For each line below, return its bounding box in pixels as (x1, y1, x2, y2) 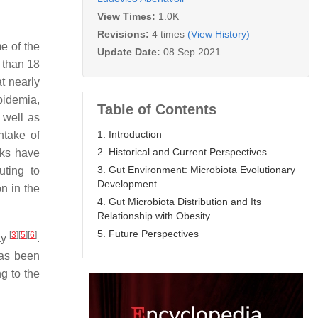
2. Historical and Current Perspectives (97, 146, 267, 158)
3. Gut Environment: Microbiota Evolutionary (97, 163, 295, 175)
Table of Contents (97, 101, 216, 117)
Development (97, 177, 157, 190)
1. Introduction (97, 128, 162, 140)
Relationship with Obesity (97, 209, 210, 221)
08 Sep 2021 (163, 45, 221, 57)
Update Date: (97, 45, 163, 57)
